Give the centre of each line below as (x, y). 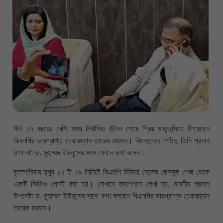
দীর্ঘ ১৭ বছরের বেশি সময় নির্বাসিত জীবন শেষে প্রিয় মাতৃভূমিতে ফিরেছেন (111, 129)
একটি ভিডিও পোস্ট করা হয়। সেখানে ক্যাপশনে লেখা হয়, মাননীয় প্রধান (111, 184)
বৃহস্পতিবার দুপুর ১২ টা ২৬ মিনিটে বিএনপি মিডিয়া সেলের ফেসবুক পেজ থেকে (111, 172)
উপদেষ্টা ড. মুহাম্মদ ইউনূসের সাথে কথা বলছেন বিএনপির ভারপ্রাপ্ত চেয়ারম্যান (111, 196)
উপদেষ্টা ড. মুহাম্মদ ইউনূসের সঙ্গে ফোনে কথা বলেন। (79, 153)
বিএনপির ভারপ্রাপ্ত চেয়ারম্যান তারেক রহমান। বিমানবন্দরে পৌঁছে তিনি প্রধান (111, 141)
